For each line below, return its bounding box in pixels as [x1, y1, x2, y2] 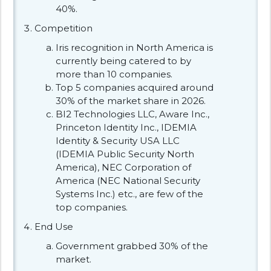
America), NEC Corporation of [56, 161, 191, 173]
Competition [34, 22, 93, 34]
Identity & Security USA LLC [56, 134, 180, 146]
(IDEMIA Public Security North [56, 148, 194, 160]
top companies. [56, 201, 128, 213]
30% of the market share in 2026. [56, 94, 206, 106]
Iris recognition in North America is [56, 41, 213, 53]
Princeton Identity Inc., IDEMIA [56, 121, 197, 133]
